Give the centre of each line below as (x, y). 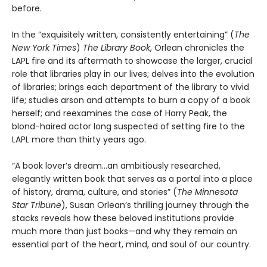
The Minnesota (207, 192)
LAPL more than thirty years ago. (79, 140)
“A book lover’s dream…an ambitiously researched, (116, 166)
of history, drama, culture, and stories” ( (94, 192)
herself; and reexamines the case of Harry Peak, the (119, 114)
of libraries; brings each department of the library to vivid (131, 87)
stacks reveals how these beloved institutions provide (123, 218)
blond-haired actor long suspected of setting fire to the (128, 127)
